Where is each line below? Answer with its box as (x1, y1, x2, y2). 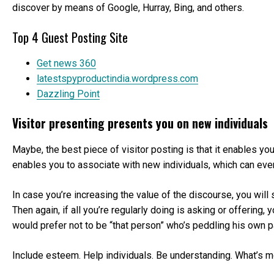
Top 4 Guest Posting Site (12, 28, 128, 47)
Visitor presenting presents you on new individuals (12, 114, 268, 132)
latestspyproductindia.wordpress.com (37, 72, 198, 84)
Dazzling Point (37, 87, 100, 100)
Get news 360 (37, 57, 96, 69)
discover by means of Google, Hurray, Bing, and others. (12, 2, 244, 14)
